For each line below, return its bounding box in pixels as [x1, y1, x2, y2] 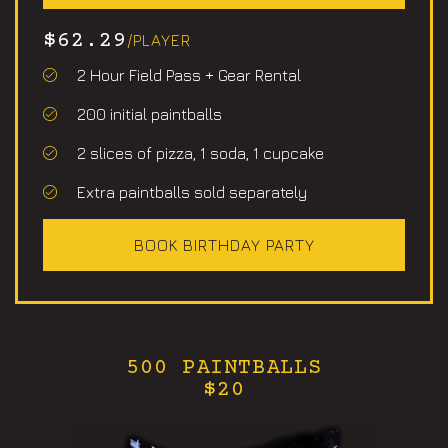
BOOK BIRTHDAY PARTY [133, 235, 315, 254]
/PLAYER [127, 30, 191, 49]
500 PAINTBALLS [126, 355, 322, 381]
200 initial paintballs [76, 104, 222, 123]
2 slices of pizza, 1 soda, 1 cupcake [76, 143, 324, 162]
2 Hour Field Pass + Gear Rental [76, 65, 301, 84]
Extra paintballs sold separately [76, 182, 307, 201]
